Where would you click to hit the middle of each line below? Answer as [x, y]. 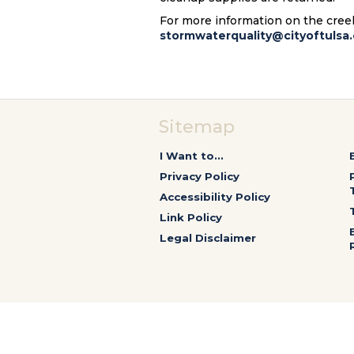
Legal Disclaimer [208, 238]
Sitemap [197, 127]
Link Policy [191, 217]
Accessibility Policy [215, 197]
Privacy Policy [200, 176]
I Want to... [192, 156]
